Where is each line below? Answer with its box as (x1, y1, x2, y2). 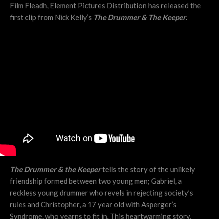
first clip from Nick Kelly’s (10, 12, 93, 22)
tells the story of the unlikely (101, 164, 195, 174)
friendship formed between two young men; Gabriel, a (10, 176, 182, 185)
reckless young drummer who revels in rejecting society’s (10, 188, 193, 197)
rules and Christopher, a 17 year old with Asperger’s (10, 199, 176, 209)
